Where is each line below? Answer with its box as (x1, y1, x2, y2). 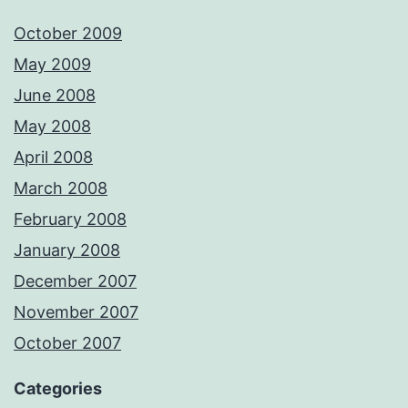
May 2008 (14, 117, 91, 137)
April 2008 (14, 148, 93, 168)
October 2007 (14, 333, 121, 353)
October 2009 (14, 24, 122, 44)
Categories (14, 379, 102, 399)
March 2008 (14, 178, 107, 199)
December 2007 (14, 271, 137, 291)
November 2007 (14, 302, 138, 322)
